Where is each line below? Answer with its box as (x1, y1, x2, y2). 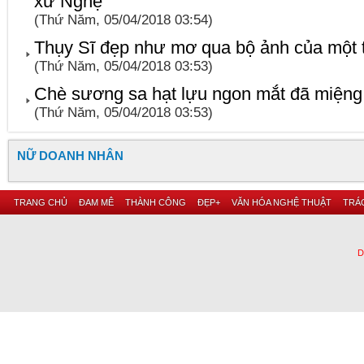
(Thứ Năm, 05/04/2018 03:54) (34, 12, 213, 28)
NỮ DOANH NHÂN (17, 149, 123, 162)
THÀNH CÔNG (125, 197, 186, 207)
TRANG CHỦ (14, 197, 67, 207)
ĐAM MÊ (79, 197, 114, 207)
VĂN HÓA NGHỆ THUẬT (232, 197, 331, 207)
